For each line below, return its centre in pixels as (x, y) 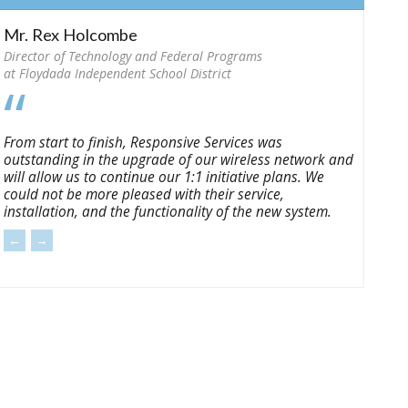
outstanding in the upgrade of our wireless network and (178, 160)
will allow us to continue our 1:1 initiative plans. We (164, 177)
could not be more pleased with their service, (144, 194)
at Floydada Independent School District (117, 73)
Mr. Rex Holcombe (71, 35)
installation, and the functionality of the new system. (168, 212)
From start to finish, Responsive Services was (143, 143)
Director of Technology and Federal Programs (133, 56)
